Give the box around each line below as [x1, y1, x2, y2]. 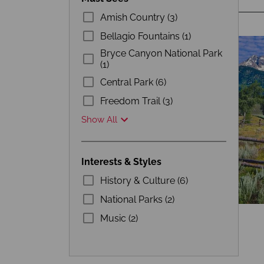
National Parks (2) [100, 193, 174, 205]
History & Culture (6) [100, 174, 188, 186]
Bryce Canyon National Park [100, 48, 222, 59]
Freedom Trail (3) [100, 95, 173, 107]
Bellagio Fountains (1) [100, 30, 191, 42]
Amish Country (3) [100, 11, 177, 23]
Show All [81, 114, 117, 125]
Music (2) [100, 212, 138, 224]
